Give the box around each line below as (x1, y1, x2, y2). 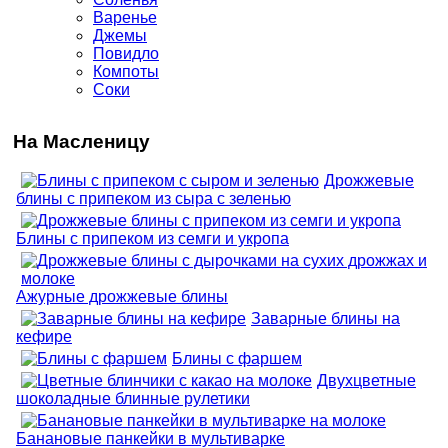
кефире (16, 327, 72, 345)
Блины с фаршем (172, 349, 302, 367)
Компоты (93, 62, 159, 80)
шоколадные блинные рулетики (16, 389, 250, 407)
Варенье (93, 8, 157, 26)
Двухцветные (317, 371, 416, 389)
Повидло (93, 44, 159, 62)
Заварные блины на (251, 309, 400, 327)
